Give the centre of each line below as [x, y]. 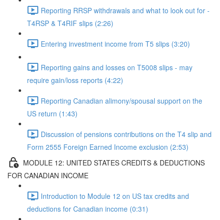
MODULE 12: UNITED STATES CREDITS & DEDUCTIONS [114, 162]
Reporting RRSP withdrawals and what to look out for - [125, 10]
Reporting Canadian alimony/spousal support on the [122, 100]
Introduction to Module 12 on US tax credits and [115, 196]
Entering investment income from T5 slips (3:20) [115, 43]
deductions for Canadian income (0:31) [88, 209]
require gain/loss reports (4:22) [75, 80]
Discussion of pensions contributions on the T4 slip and [126, 134]
